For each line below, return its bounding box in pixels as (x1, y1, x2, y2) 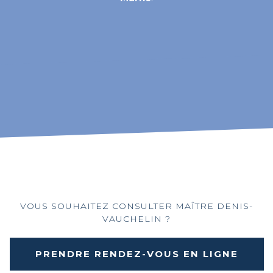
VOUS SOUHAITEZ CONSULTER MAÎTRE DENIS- (20, 200, 253, 211)
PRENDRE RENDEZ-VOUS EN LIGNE (35, 248, 238, 260)
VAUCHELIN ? (102, 213, 171, 224)
